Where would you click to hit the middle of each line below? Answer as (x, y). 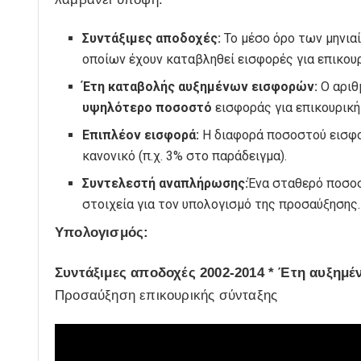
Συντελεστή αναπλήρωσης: (166, 184)
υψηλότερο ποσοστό (147, 108)
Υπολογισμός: (102, 233)
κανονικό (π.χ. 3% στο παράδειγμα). (185, 156)
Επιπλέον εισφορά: (141, 135)
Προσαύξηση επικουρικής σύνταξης (166, 295)
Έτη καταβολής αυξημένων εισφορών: (202, 87)
